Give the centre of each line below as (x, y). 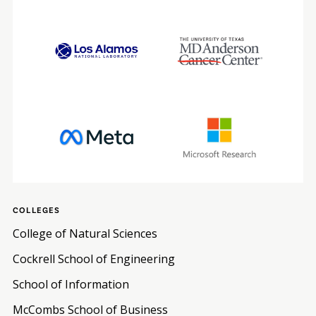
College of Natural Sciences (85, 233)
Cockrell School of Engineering (93, 259)
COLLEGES (36, 209)
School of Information (71, 284)
